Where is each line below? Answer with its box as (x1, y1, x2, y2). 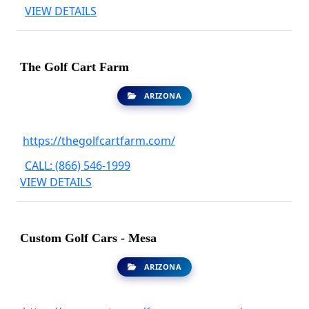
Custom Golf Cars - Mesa (20, 230, 157, 245)
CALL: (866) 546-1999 (25, 157, 130, 173)
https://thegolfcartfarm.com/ (23, 133, 175, 149)
